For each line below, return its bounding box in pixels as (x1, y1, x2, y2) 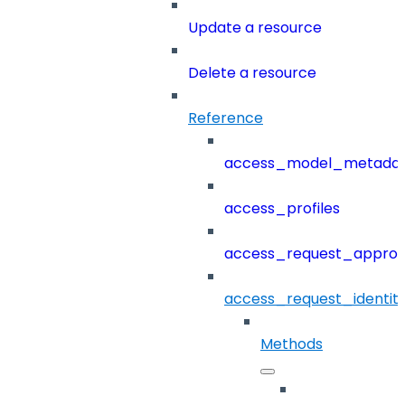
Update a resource (188, 17, 322, 39)
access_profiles (224, 198, 340, 220)
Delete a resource (188, 62, 316, 84)
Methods (260, 334, 323, 355)
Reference (188, 108, 263, 129)
